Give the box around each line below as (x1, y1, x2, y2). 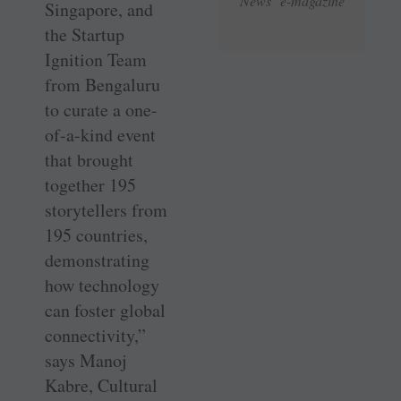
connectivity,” (45, 323, 146, 348)
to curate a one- (45, 98, 158, 123)
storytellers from (45, 198, 167, 223)
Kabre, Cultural (45, 373, 158, 398)
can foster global (45, 298, 166, 323)
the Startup (45, 22, 124, 47)
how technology (45, 273, 159, 298)
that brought (45, 148, 133, 173)
